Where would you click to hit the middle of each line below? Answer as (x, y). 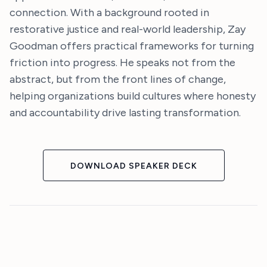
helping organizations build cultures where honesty (133, 96)
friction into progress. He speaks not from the (122, 63)
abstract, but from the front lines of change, (118, 79)
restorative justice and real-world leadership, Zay (128, 29)
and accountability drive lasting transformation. (125, 113)
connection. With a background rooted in (109, 13)
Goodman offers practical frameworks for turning (132, 46)
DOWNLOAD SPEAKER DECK (133, 166)
